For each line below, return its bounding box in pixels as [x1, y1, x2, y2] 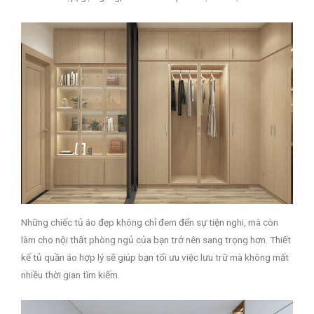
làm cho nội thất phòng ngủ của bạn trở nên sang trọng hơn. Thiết [21, 233, 291, 245]
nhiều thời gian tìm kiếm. [21, 268, 120, 280]
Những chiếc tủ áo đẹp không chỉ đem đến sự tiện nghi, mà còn [21, 216, 278, 228]
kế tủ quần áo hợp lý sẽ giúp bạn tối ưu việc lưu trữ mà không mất [21, 251, 289, 263]
